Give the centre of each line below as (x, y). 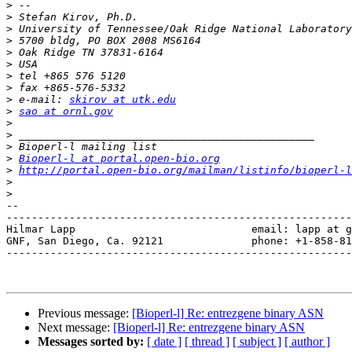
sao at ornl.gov (66, 112)
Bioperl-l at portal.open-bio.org (119, 159)
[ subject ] (257, 342)
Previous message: (85, 313)
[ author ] (307, 342)
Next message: (75, 328)
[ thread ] (207, 342)
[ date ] (164, 342)
